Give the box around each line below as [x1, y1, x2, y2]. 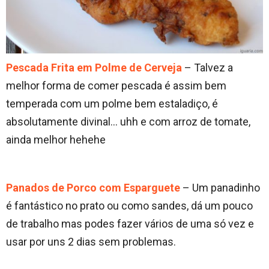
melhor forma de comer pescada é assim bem [6, 79, 226, 92]
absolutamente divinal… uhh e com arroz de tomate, [6, 115, 250, 128]
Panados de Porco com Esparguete [6, 181, 180, 195]
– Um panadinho [180, 181, 260, 195]
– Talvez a [182, 61, 233, 74]
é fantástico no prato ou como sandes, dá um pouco [6, 199, 253, 213]
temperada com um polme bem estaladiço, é [6, 97, 218, 110]
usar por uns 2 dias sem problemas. [6, 235, 176, 249]
